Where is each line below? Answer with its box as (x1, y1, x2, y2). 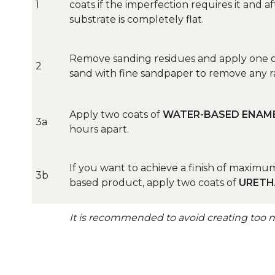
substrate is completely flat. (69, 14, 204, 26)
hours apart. (69, 123, 129, 136)
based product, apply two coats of (69, 177, 239, 189)
